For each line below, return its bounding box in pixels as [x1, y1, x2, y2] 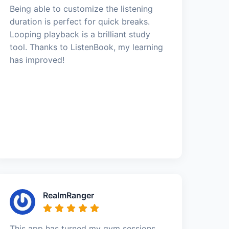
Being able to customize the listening [10, 3, 153, 14]
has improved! [10, 54, 65, 65]
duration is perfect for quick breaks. [10, 16, 150, 27]
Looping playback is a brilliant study [10, 29, 151, 39]
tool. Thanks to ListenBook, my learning [10, 41, 164, 52]
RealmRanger [43, 190, 95, 200]
